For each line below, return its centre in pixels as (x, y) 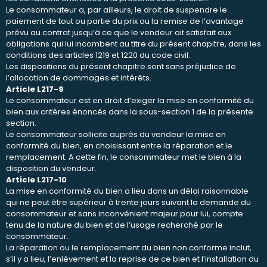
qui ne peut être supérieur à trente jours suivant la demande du (128, 202)
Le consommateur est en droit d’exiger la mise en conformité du (130, 100)
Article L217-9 (35, 89)
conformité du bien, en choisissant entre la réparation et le (119, 145)
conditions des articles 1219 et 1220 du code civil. (98, 55)
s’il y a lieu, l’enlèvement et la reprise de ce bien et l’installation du (132, 259)
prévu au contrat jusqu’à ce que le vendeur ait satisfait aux (119, 32)
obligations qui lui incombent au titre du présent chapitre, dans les (133, 44)
